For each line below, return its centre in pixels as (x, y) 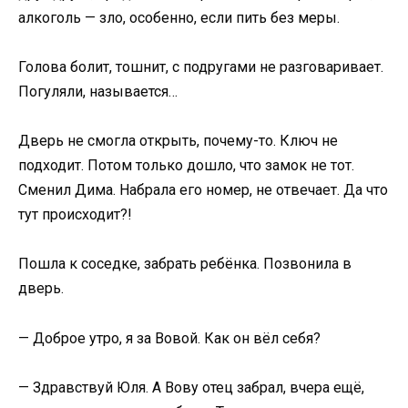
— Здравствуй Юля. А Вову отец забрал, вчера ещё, (191, 387)
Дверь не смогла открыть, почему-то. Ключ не (178, 141)
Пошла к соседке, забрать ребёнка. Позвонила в (185, 264)
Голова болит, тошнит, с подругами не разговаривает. (201, 66)
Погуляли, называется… (98, 91)
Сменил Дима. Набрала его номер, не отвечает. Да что (203, 190)
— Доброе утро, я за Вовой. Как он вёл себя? (169, 338)
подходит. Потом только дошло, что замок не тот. (186, 166)
